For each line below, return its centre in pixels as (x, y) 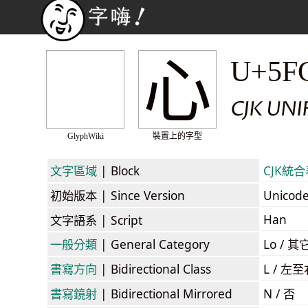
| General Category (153, 244)
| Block (118, 170)
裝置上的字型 (177, 136)
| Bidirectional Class (154, 268)
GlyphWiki (85, 136)
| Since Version (141, 195)
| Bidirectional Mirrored (165, 293)
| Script (120, 220)
